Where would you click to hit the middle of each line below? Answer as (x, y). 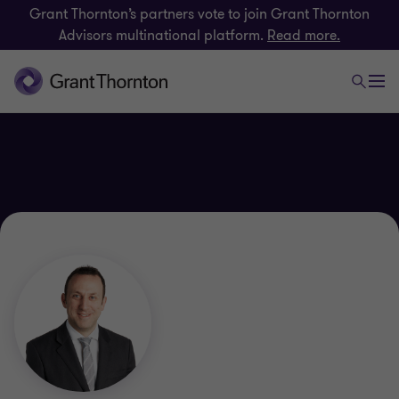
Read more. (304, 36)
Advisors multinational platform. (163, 36)
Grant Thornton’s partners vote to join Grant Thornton (199, 14)
